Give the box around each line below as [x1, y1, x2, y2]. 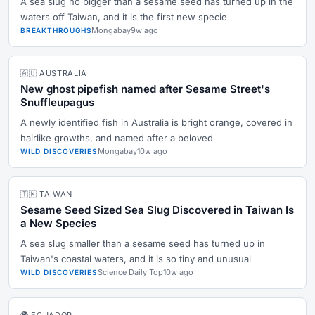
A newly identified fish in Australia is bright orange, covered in [20, 117, 292, 128]
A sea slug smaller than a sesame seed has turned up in [20, 238, 265, 249]
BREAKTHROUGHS [20, 26, 92, 34]
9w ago [131, 25, 159, 35]
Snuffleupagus [20, 96, 94, 109]
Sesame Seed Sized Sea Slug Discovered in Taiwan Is [20, 203, 294, 217]
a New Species [20, 217, 96, 230]
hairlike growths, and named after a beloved [20, 132, 213, 143]
